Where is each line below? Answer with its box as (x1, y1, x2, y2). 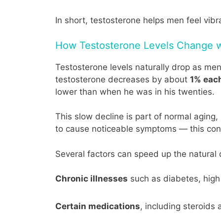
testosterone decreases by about (55, 74, 190, 84)
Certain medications (55, 201, 140, 211)
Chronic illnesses (55, 174, 128, 184)
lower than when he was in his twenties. (55, 86, 215, 97)
